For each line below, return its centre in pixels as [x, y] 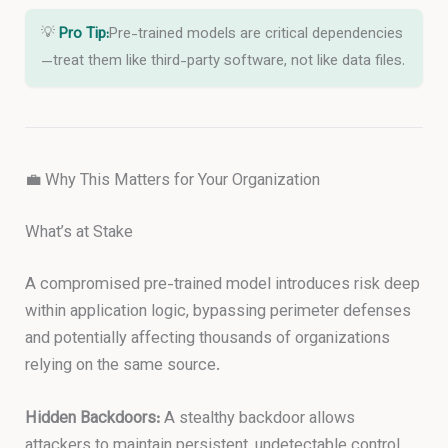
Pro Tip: [84, 35]
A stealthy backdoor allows [258, 418]
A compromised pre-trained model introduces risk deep [223, 284]
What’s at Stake [79, 233]
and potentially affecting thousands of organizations [208, 338]
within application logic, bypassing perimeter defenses [218, 311]
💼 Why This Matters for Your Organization [173, 181]
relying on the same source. [123, 365]
